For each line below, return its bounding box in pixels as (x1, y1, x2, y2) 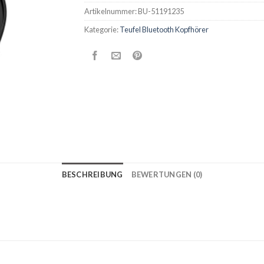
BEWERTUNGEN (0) (131, 170, 203, 180)
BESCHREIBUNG (61, 170, 123, 180)
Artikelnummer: (84, 6, 138, 16)
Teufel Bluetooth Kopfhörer (120, 24, 209, 34)
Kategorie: (84, 24, 120, 34)
